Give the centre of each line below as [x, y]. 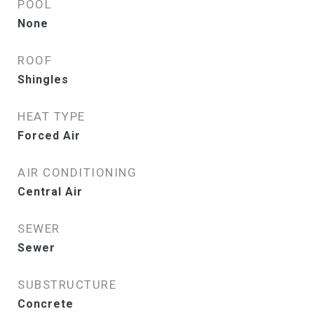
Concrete [46, 304]
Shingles [43, 80]
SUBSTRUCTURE [67, 285]
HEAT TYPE [52, 116]
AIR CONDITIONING [77, 172]
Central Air [50, 192]
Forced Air [49, 136]
